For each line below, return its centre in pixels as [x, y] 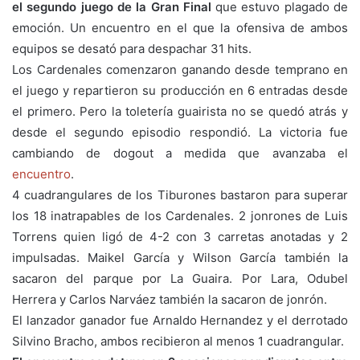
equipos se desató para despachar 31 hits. [132, 48]
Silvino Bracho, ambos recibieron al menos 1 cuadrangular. [178, 341]
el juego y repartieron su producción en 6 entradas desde [180, 90]
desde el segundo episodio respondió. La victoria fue [180, 132]
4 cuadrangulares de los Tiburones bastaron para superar [180, 194]
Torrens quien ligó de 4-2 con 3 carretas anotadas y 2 [180, 236]
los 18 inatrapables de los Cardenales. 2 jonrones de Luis [180, 215]
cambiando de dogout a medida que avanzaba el [180, 153]
